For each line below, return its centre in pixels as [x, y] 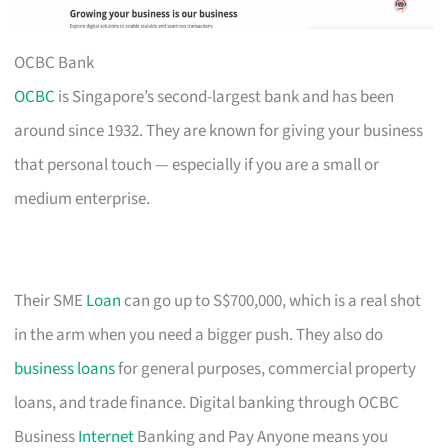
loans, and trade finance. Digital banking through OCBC [207, 402]
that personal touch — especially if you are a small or [197, 164]
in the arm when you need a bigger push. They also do [199, 334]
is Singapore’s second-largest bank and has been [225, 96]
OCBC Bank [54, 62]
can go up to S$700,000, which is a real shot [271, 300]
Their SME [50, 300]
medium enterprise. [82, 198]
